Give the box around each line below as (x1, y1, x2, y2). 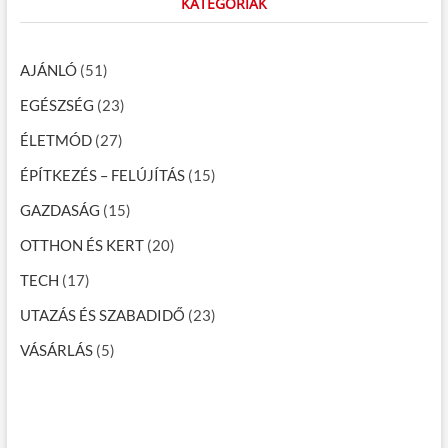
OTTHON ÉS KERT (19, 235, 144, 254)
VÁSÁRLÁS (19, 340, 93, 359)
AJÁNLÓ (19, 60, 77, 79)
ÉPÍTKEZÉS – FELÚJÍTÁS (19, 165, 185, 184)
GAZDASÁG (19, 200, 100, 219)
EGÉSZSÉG (19, 95, 94, 114)
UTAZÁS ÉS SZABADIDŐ (19, 305, 185, 324)
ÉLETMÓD (19, 130, 92, 149)
